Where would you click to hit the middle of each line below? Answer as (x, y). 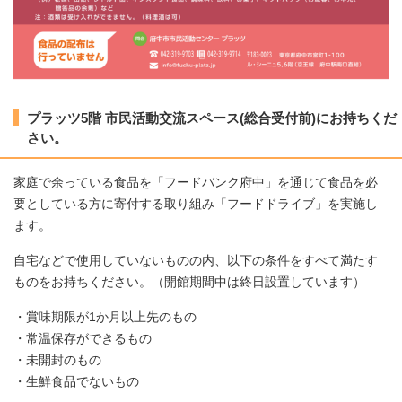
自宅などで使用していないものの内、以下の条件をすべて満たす (196, 261)
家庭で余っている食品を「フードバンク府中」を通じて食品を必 (196, 183)
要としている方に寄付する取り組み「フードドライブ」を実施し (196, 205)
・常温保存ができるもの (83, 339)
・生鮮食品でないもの (76, 382)
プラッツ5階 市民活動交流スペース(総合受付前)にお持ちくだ (212, 118)
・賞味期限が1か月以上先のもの (105, 318)
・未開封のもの (57, 361)
